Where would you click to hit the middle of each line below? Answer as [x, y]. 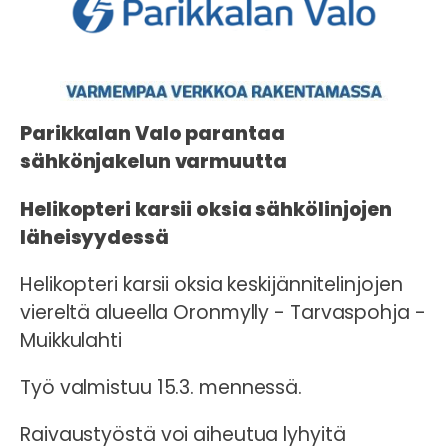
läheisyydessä [94, 237]
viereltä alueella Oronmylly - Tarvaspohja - [223, 312]
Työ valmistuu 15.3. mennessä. [161, 387]
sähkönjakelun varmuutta [153, 162]
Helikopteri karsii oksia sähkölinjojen [206, 209]
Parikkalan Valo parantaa [152, 134]
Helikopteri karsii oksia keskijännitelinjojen [211, 284]
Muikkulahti [71, 340]
